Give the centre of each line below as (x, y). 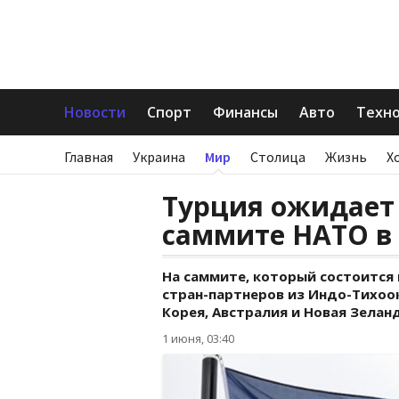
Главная (89, 157)
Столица (278, 157)
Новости (95, 112)
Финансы (245, 112)
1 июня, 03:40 (198, 338)
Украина (159, 157)
